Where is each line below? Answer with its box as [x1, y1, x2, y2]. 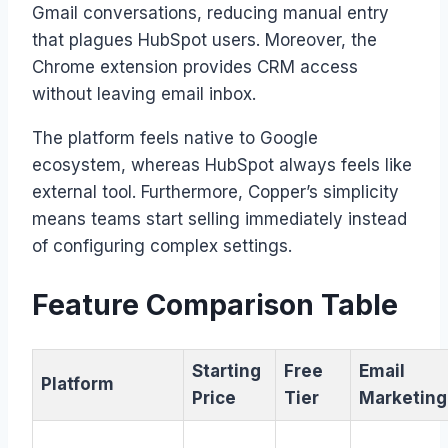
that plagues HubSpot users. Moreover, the [32, 30, 377, 51]
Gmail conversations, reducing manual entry [32, 3, 389, 24]
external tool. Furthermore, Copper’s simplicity [32, 182, 399, 203]
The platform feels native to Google [32, 128, 318, 149]
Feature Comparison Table [32, 287, 398, 322]
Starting [192, 360, 261, 381]
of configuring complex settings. [32, 236, 292, 257]
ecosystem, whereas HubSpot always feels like [32, 155, 412, 176]
